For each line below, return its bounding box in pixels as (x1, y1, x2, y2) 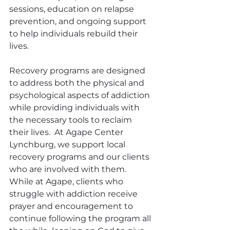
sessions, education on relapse (9, 4, 136, 14)
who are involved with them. (9, 164, 130, 174)
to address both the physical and (9, 78, 146, 88)
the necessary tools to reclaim (9, 115, 134, 125)
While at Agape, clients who (9, 177, 125, 186)
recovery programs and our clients (9, 152, 151, 162)
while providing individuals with (9, 103, 142, 112)
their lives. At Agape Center (9, 127, 125, 137)
